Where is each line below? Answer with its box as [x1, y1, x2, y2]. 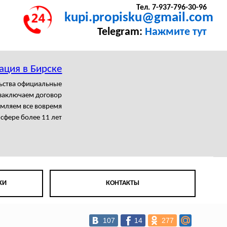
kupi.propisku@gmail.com [64, 11, 214, 25]
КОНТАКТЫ [106, 179, 140, 187]
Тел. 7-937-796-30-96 [136, 4, 207, 12]
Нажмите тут [144, 27, 207, 38]
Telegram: [97, 27, 145, 38]
